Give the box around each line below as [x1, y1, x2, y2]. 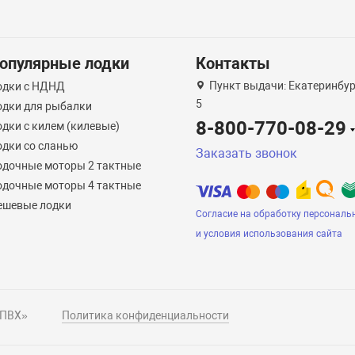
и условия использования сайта [196, 228, 343, 240]
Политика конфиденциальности [62, 309, 230, 323]
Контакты [196, 54, 271, 74]
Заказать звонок [196, 146, 298, 162]
